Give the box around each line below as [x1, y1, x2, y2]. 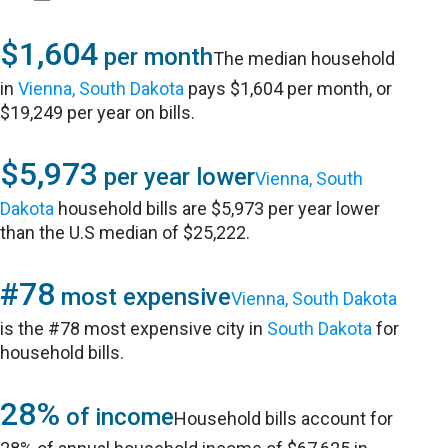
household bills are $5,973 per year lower [54, 198, 381, 219]
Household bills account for [174, 408, 394, 429]
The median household [213, 48, 396, 69]
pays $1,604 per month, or [184, 78, 393, 99]
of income [60, 403, 175, 431]
